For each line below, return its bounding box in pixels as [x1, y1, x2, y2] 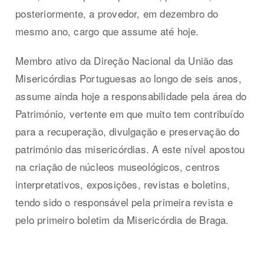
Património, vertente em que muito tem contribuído [15, 105, 245, 121]
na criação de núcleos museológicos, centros [15, 159, 220, 174]
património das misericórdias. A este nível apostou [15, 141, 245, 156]
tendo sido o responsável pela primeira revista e [15, 194, 233, 209]
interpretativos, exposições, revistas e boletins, [15, 176, 230, 192]
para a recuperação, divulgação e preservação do [15, 123, 240, 138]
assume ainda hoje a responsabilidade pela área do [15, 88, 247, 103]
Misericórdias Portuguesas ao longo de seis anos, [15, 70, 242, 85]
